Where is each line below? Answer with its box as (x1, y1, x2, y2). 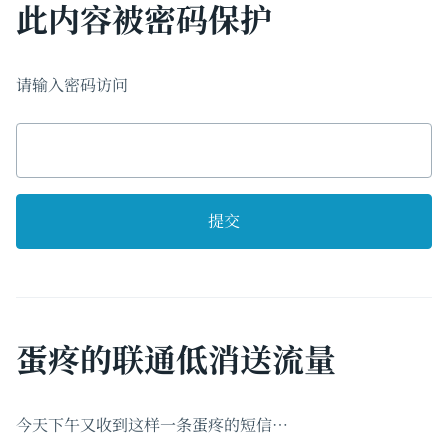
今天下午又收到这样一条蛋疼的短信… (16, 412, 288, 436)
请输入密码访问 (16, 73, 128, 96)
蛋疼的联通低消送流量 (16, 334, 336, 381)
